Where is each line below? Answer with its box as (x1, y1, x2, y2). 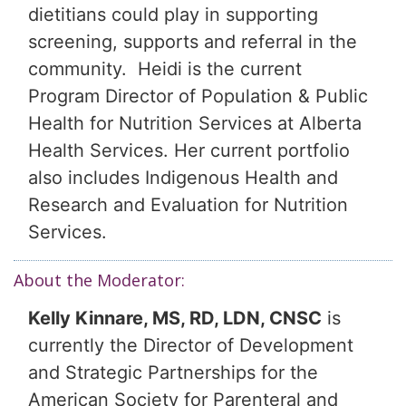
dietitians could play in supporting (28, 4, 318, 26)
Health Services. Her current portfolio (28, 140, 350, 162)
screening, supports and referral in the (28, 31, 357, 53)
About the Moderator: (14, 269, 185, 292)
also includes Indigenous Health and (28, 167, 338, 189)
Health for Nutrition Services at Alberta (28, 112, 362, 135)
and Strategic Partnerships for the (28, 362, 318, 384)
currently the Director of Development (28, 334, 353, 357)
